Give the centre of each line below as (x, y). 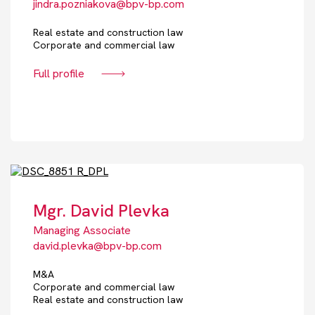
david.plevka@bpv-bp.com (97, 246)
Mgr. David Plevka (101, 211)
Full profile (59, 74)
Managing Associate (82, 231)
